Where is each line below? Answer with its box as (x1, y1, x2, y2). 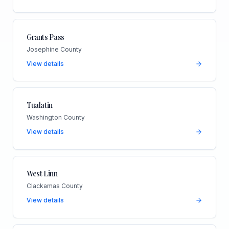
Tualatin (26, 100, 53, 110)
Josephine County (26, 45, 82, 53)
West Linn (26, 169, 58, 179)
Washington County (26, 113, 85, 122)
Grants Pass (26, 32, 65, 42)
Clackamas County (26, 182, 83, 190)
